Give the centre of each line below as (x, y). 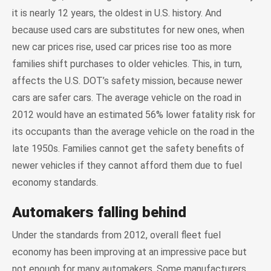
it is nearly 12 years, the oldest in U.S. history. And (117, 13)
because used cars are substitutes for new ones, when (128, 30)
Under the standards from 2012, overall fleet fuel (116, 235)
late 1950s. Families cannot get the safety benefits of (128, 148)
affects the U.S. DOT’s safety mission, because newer (127, 80)
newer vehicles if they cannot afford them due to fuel (127, 165)
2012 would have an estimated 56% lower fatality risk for (134, 114)
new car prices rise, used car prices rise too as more (122, 47)
